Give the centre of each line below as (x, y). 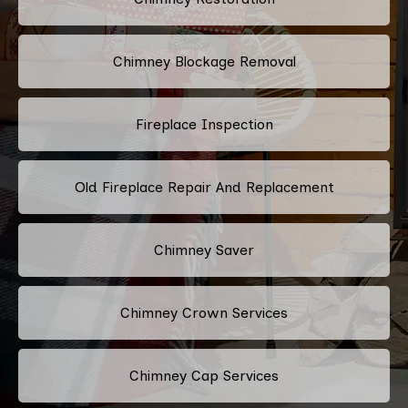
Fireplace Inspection (204, 124)
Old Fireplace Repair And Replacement (204, 187)
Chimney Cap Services (204, 375)
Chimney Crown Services (204, 312)
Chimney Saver (204, 250)
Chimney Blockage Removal (204, 61)
